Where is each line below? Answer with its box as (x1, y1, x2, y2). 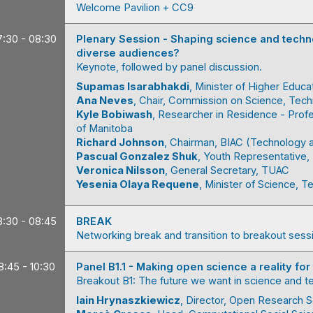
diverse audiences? (76, 47, 180, 59)
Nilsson (126, 164, 165, 177)
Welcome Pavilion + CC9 (76, 1, 194, 14)
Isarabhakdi (127, 80, 189, 93)
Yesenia (76, 178, 119, 191)
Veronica (76, 164, 124, 177)
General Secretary (170, 164, 256, 177)
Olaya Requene (119, 178, 199, 191)
